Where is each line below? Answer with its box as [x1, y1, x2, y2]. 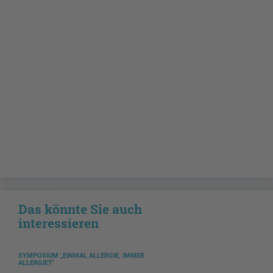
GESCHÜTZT [6, 182, 55, 193]
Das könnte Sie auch [18, 200, 142, 218]
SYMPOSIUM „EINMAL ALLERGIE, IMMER [18, 252, 144, 260]
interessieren [18, 214, 99, 232]
